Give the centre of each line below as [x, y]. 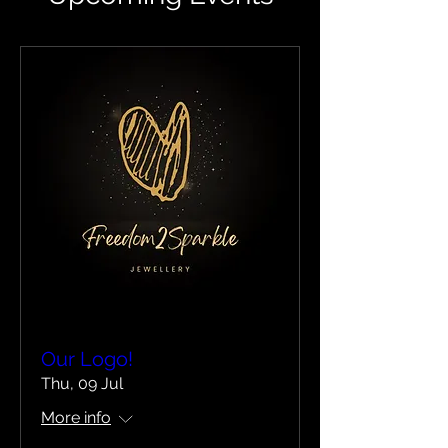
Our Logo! [87, 359]
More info [76, 417]
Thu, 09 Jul [82, 383]
